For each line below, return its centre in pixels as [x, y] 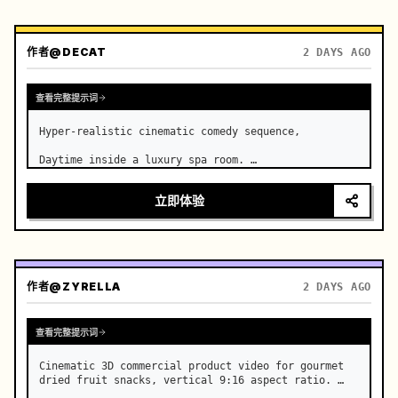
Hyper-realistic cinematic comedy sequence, [170, 131]
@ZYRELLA [85, 287]
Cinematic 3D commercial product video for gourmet [191, 366]
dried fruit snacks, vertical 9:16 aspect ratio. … [191, 380]
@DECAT [78, 52]
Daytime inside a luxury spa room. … [148, 160]
